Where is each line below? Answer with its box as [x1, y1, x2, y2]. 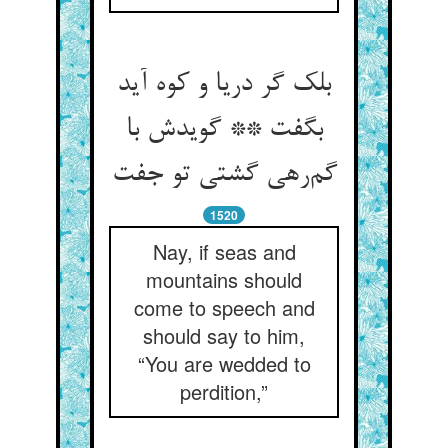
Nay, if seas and [152, 237, 296, 266]
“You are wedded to [137, 349, 311, 378]
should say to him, [143, 321, 305, 350]
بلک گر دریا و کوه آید [117, 69, 331, 101]
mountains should [146, 265, 302, 294]
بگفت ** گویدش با [125, 114, 323, 146]
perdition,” [180, 377, 268, 406]
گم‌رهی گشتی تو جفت [111, 159, 337, 191]
